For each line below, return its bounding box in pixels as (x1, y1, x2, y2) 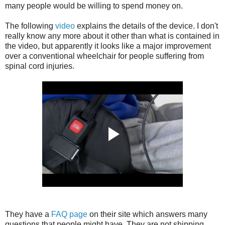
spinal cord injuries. (5, 61, 74, 70)
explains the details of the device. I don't (75, 21, 218, 30)
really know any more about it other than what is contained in (5, 31, 219, 40)
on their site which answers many (87, 209, 207, 218)
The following (5, 21, 55, 30)
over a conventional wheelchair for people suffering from (5, 51, 204, 60)
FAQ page (51, 209, 87, 218)
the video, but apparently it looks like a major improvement (5, 41, 211, 50)
